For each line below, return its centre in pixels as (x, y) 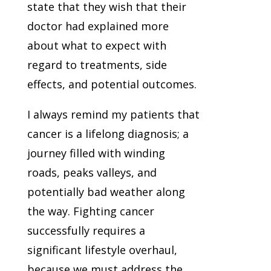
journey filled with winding (96, 153)
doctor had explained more (98, 26)
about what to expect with (96, 46)
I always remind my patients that (113, 115)
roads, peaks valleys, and (92, 173)
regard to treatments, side (97, 65)
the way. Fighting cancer (90, 211)
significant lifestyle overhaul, (102, 250)
